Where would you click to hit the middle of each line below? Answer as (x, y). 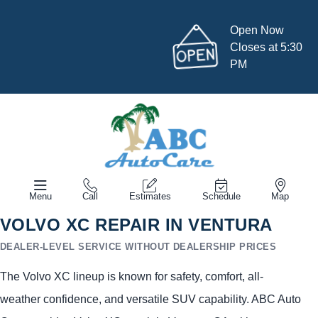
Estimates (150, 196)
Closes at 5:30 (267, 47)
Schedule (221, 196)
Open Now (257, 30)
